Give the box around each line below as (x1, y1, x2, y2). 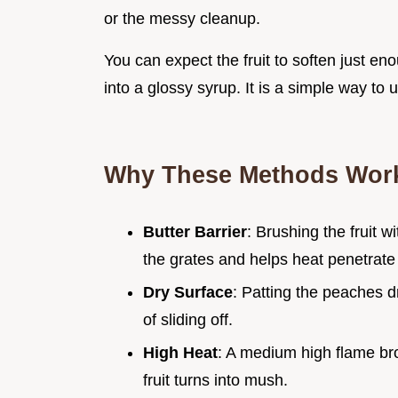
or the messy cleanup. (104, 10, 260, 28)
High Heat (143, 343, 218, 362)
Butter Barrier (143, 223, 247, 242)
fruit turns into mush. (143, 370, 288, 389)
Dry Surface (143, 283, 233, 301)
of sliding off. (143, 310, 233, 329)
